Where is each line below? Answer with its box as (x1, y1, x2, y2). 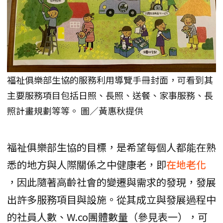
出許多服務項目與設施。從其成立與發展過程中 (7, 192, 216, 207)
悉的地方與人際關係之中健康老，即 (7, 157, 166, 172)
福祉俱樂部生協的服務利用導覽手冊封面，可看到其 (7, 73, 213, 87)
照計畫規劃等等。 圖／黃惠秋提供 (7, 104, 143, 117)
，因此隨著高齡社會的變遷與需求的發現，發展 (7, 175, 216, 190)
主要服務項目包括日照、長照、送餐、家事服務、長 (7, 89, 213, 102)
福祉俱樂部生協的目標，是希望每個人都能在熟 (7, 140, 216, 155)
